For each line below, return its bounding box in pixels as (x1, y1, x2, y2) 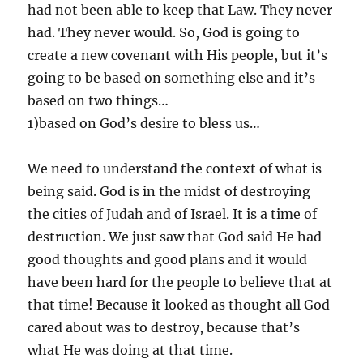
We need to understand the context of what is (28, 160, 322, 177)
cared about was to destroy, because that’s (28, 318, 301, 335)
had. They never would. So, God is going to (28, 23, 301, 41)
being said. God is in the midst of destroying (28, 182, 311, 199)
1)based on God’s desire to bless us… (28, 114, 261, 131)
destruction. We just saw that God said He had (28, 228, 322, 245)
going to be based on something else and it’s (28, 69, 316, 86)
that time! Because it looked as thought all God (28, 296, 331, 313)
